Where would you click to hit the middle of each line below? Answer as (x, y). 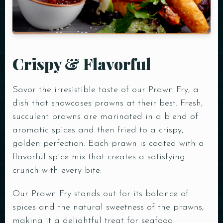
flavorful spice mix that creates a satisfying (99, 157)
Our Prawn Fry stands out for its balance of (101, 194)
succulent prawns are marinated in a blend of (105, 116)
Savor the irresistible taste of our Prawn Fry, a (106, 90)
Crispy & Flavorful (82, 63)
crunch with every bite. (57, 170)
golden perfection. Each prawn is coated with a (108, 143)
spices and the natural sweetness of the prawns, (108, 207)
